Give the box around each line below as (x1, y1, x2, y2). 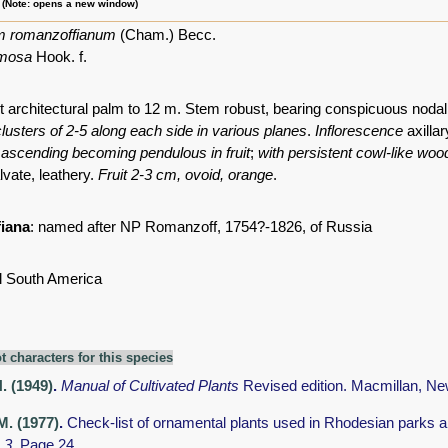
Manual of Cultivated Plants (61, 377, 243, 395)
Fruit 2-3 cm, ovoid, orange (98, 166, 273, 184)
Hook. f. (32, 48, 87, 66)
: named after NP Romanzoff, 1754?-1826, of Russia (30, 218, 372, 236)
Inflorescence (315, 122, 403, 140)
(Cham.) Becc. (116, 26, 216, 44)
